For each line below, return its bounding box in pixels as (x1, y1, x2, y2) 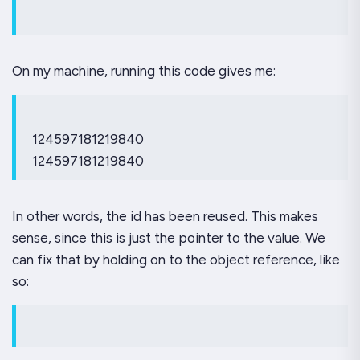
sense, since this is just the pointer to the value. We (12, 230, 325, 247)
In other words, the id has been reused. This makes (12, 208, 318, 225)
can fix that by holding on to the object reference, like (12, 252, 340, 268)
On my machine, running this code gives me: (12, 63, 276, 80)
